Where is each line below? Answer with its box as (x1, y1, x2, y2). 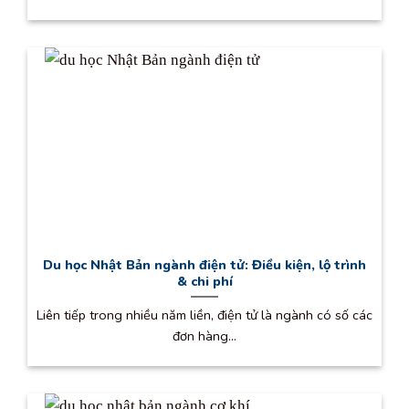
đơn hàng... (173, 326, 236, 345)
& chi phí (176, 272, 233, 291)
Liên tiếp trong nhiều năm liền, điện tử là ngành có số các (37, 305, 372, 324)
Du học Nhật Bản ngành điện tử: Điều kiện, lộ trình (43, 256, 366, 275)
